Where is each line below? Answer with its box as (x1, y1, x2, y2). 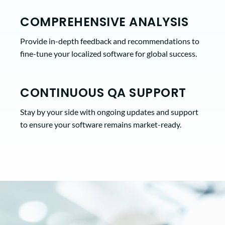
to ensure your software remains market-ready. (20, 119, 181, 129)
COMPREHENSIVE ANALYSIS (20, 13, 188, 30)
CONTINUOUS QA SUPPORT (20, 84, 186, 101)
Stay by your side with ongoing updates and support (20, 106, 198, 117)
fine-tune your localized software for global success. (20, 48, 197, 58)
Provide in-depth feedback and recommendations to (20, 36, 199, 46)
